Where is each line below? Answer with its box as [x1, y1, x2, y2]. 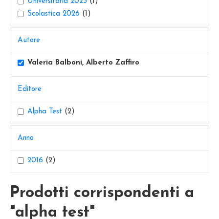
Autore [18, 37, 40, 44]
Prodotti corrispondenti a [10, 185, 194, 201]
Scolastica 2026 [27, 10, 80, 18]
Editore [18, 86, 42, 93]
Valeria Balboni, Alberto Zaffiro [27, 59, 139, 66]
